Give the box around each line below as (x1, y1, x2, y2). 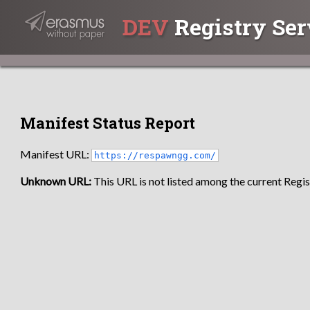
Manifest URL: (20, 147, 92, 161)
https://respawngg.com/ (94, 149, 217, 161)
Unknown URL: (20, 174, 92, 188)
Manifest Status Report (20, 112, 196, 133)
